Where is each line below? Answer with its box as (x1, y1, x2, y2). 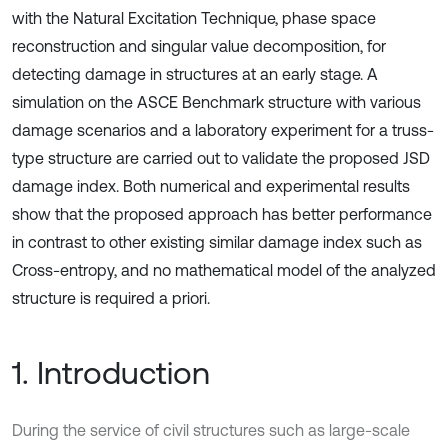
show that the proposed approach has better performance (12, 205, 432, 223)
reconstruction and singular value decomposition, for (12, 37, 386, 55)
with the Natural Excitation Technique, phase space (12, 9, 376, 27)
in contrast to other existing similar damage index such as (12, 233, 422, 251)
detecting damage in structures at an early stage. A (12, 65, 378, 83)
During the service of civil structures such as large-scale (12, 421, 410, 439)
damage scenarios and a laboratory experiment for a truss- (12, 121, 434, 139)
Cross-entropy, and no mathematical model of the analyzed (12, 261, 436, 279)
